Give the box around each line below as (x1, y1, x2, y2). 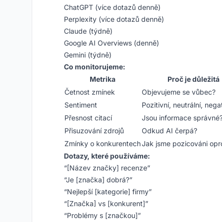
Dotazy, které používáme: (64, 152, 150, 160)
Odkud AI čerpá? (142, 126, 197, 135)
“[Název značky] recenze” (64, 164, 150, 172)
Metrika (90, 75, 115, 83)
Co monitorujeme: (64, 62, 125, 71)
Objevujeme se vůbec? (142, 88, 216, 96)
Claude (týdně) (64, 27, 112, 35)
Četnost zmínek (64, 88, 115, 96)
